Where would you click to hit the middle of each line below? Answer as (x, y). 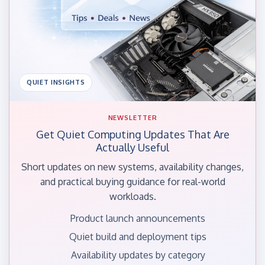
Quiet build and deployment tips (138, 236)
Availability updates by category (138, 255)
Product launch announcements (138, 218)
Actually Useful (132, 147)
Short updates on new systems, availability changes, (132, 167)
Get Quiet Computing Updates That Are (132, 134)
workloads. (132, 196)
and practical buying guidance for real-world (132, 181)
